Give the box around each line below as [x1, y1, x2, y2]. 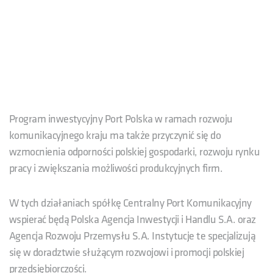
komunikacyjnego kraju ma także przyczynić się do [9, 129, 221, 142]
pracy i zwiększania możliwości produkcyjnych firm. [9, 161, 222, 175]
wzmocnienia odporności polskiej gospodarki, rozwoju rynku [9, 145, 260, 158]
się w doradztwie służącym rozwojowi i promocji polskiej [9, 246, 244, 259]
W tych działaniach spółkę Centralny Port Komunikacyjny [9, 196, 252, 210]
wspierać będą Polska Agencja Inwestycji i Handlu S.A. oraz [9, 213, 256, 226]
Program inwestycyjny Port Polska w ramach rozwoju [9, 112, 233, 126]
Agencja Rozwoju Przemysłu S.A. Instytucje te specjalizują [9, 229, 256, 243]
